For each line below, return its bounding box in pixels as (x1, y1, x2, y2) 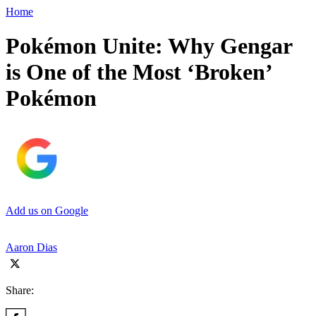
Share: (6, 284, 34, 296)
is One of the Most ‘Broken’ (6, 59, 272, 85)
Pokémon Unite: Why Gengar (6, 33, 292, 59)
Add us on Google (6, 204, 88, 217)
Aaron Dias (6, 241, 57, 253)
